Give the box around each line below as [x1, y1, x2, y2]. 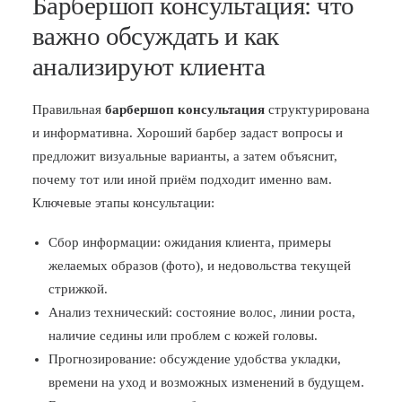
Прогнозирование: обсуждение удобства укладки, [48, 352, 341, 366]
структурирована [265, 102, 370, 117]
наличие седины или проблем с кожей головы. [48, 328, 318, 343]
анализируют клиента [32, 52, 265, 81]
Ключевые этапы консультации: [32, 196, 214, 210]
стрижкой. [48, 282, 108, 296]
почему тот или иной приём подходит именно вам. [32, 172, 332, 187]
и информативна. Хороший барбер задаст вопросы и [32, 126, 343, 140]
